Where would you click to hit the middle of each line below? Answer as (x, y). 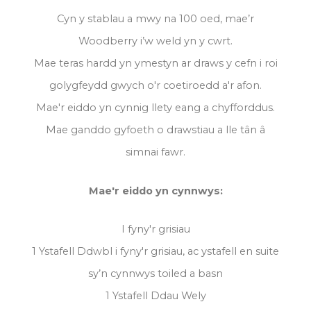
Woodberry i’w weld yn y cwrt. (155, 41)
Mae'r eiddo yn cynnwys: (155, 191)
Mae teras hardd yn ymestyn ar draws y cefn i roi (155, 64)
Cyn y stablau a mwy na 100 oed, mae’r (155, 19)
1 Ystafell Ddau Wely (155, 295)
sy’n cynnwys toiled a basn (155, 273)
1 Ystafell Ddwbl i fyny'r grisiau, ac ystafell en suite (155, 251)
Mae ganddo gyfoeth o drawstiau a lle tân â (155, 130)
